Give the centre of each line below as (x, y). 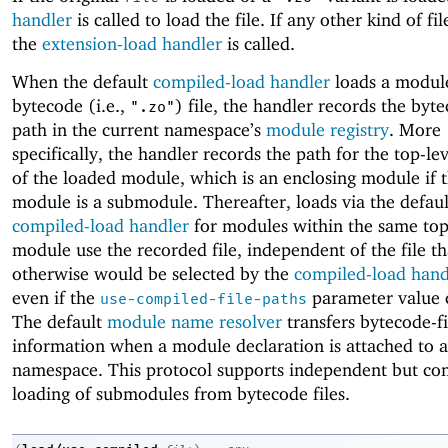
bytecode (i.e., (71, 106)
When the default (82, 82)
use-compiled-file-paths (203, 299)
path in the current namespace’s (139, 130)
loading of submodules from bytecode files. (181, 394)
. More (415, 130)
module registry (327, 130)
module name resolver (194, 322)
